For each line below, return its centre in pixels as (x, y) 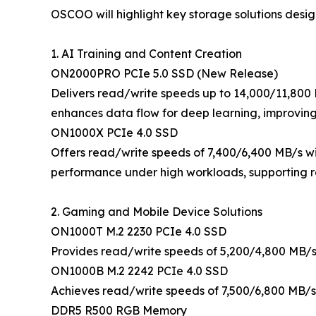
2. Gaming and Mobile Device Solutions (157, 212)
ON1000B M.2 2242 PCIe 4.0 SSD (139, 271)
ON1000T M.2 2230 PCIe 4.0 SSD (139, 231)
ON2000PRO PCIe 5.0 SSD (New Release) (164, 73)
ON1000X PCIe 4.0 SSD (114, 133)
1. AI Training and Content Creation (146, 54)
